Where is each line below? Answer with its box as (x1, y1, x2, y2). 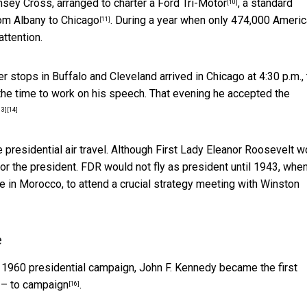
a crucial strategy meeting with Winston (112, 177, 299, 191)
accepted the (228, 87, 290, 101)
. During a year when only (110, 14, 231, 27)
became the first (219, 261, 297, 275)
